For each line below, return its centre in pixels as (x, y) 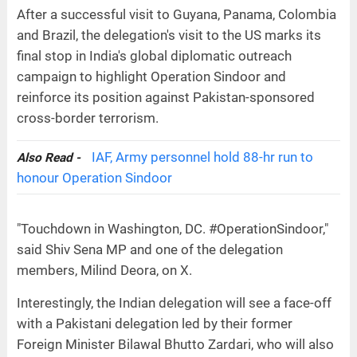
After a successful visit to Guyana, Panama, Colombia (176, 14)
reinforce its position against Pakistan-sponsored (165, 97)
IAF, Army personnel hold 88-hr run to (202, 157)
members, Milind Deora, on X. (104, 270)
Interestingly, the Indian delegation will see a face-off (174, 302)
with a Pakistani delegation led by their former (154, 323)
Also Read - (50, 157)
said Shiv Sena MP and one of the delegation (149, 249)
